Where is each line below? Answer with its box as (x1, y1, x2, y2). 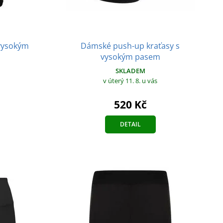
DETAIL (119, 119, 141, 128)
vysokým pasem (100, 51, 160, 62)
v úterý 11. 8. (103, 76, 142, 85)
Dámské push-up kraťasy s (81, 40, 180, 51)
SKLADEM (115, 66, 145, 75)
